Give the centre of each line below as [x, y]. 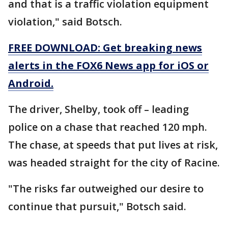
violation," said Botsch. [65, 21]
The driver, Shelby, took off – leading [98, 109]
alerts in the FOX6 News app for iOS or [108, 65]
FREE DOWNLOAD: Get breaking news [105, 47]
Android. [31, 83]
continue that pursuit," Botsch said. [97, 206]
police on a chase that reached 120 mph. [108, 127]
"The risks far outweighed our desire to [106, 188]
